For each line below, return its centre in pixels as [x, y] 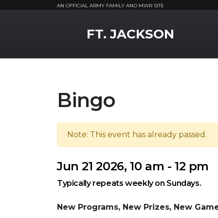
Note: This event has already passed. [137, 135]
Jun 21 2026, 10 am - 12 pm [133, 166]
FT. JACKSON [130, 34]
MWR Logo [78, 26]
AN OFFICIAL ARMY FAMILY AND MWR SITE [110, 6]
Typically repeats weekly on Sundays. [129, 183]
